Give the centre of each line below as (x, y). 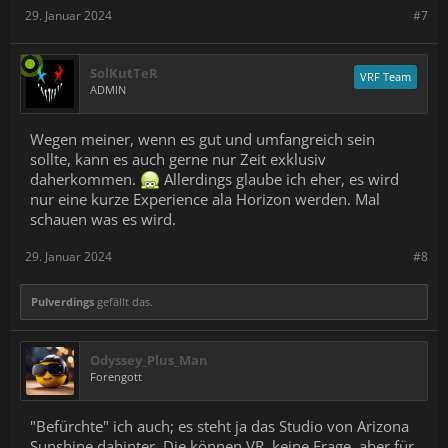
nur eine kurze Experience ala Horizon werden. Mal (205, 199)
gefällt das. (123, 301)
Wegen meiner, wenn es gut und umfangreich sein (202, 139)
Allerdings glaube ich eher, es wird (279, 179)
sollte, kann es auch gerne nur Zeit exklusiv (178, 159)
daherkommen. (85, 179)
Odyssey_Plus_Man (149, 360)
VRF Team (385, 76)
